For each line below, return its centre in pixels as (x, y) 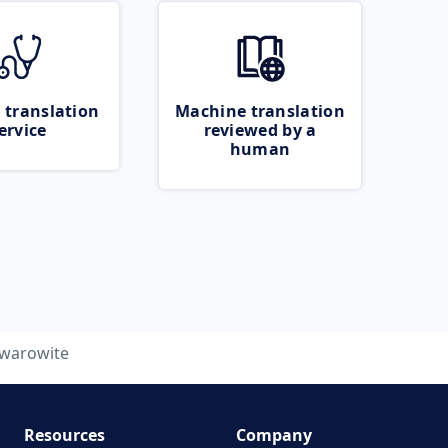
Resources (64, 435)
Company (274, 435)
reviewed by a (260, 130)
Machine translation (260, 111)
